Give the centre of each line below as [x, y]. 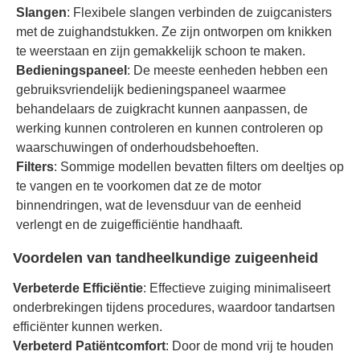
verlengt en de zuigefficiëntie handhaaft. [129, 225]
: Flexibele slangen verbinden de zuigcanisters [199, 13]
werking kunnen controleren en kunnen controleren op [170, 129]
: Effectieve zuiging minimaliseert [237, 288]
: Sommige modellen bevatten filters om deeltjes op [199, 167]
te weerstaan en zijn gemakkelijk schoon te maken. [161, 51]
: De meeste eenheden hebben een [227, 71]
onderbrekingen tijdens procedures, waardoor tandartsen [174, 307]
